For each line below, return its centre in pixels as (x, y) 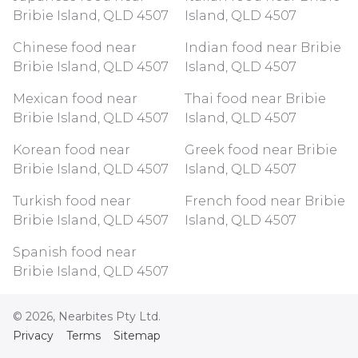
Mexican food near (75, 99)
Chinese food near (75, 48)
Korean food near (72, 150)
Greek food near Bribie (261, 150)
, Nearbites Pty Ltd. (107, 316)
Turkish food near (72, 201)
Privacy (33, 336)
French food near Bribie (265, 201)
